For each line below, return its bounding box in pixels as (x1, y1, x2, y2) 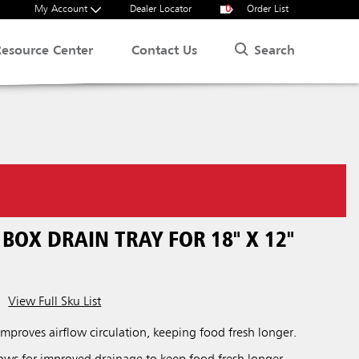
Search (254, 44, 295, 58)
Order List (244, 4, 288, 14)
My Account (34, 4, 91, 14)
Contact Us (131, 45, 198, 58)
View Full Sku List (8, 296, 102, 309)
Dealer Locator (130, 4, 192, 14)
